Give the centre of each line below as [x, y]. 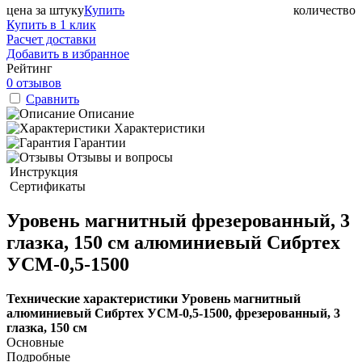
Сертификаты [48, 186]
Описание [106, 113]
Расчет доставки [51, 39]
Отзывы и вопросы [120, 157]
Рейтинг [29, 68]
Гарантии [100, 142]
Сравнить [53, 99]
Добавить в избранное [68, 53]
